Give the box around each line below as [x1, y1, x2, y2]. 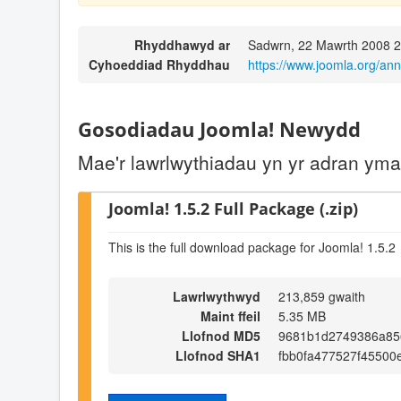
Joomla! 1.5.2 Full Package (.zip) [108, 196, 358, 219]
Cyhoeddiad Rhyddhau [89, 55, 230, 74]
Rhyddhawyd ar [134, 36, 230, 55]
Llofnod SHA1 [175, 346, 260, 364]
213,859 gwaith [278, 286, 365, 305]
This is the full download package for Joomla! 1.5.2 [108, 238, 396, 257]
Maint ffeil [200, 306, 260, 325]
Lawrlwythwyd [173, 286, 260, 305]
